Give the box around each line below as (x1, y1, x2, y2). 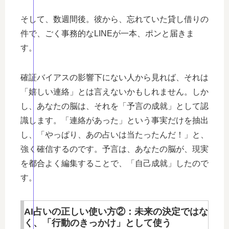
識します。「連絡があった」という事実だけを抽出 (20, 116, 209, 125)
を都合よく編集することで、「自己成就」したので (20, 158, 209, 168)
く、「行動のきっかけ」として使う (24, 217, 171, 228)
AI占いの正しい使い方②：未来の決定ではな (24, 206, 208, 217)
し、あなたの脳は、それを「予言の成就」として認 (20, 101, 209, 110)
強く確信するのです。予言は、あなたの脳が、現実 (20, 144, 209, 153)
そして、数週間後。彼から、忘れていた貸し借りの (20, 14, 209, 24)
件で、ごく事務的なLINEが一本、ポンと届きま (20, 29, 194, 38)
